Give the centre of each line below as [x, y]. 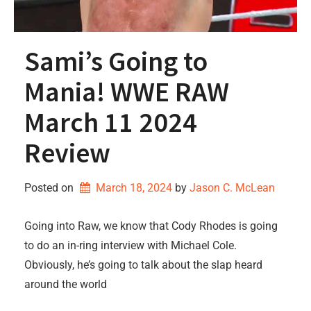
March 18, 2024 [134, 188]
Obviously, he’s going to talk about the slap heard [143, 265]
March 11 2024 [111, 122]
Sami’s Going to [116, 61]
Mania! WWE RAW [127, 92]
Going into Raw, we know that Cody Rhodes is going [151, 226]
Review [67, 153]
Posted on [50, 188]
